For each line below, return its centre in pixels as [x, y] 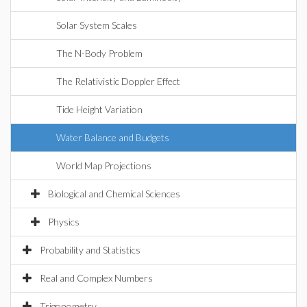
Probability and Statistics [90, 250]
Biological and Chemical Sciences [114, 194]
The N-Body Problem [99, 53]
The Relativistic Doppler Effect [118, 81]
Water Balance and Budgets [113, 137]
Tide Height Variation [99, 109]
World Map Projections [104, 165]
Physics [64, 222]
